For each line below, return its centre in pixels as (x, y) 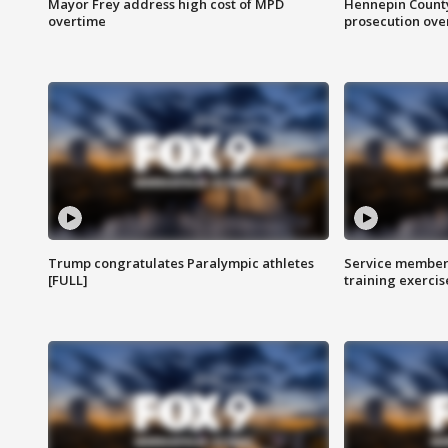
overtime (77, 21)
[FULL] (68, 280)
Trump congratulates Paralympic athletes (181, 263)
